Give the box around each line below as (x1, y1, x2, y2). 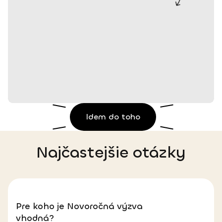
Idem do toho (86, 111, 140, 122)
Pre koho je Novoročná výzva (16, 200, 143, 213)
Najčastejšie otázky (36, 142, 186, 164)
